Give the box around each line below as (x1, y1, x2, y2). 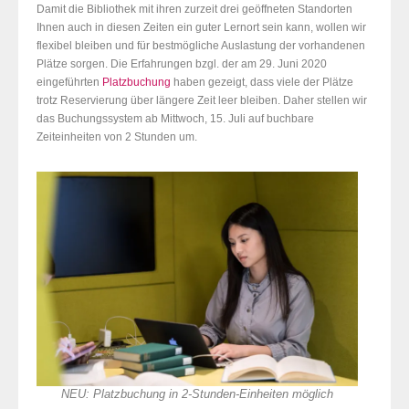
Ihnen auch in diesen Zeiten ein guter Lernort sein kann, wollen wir (37, 21, 366, 35)
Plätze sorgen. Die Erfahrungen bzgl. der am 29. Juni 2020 (37, 58, 327, 71)
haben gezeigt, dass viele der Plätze (171, 76, 353, 89)
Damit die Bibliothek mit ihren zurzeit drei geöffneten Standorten (37, 3, 352, 16)
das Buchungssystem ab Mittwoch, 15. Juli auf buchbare (37, 112, 314, 126)
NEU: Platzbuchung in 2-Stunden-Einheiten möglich (61, 388, 333, 402)
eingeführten (37, 76, 102, 89)
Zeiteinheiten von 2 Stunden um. (37, 131, 197, 144)
